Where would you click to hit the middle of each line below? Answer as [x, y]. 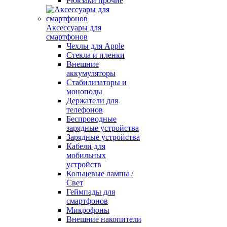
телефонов [85, 110]
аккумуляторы [91, 73]
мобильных [86, 155]
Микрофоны [88, 210]
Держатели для [92, 101]
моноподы [84, 91]
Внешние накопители [104, 219]
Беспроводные [91, 119]
